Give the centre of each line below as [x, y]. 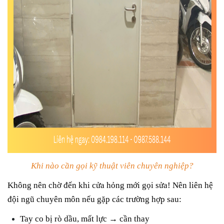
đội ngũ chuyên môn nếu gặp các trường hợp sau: [94, 199]
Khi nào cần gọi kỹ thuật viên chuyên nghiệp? [112, 165]
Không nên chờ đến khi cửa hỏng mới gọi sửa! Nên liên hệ [110, 185]
